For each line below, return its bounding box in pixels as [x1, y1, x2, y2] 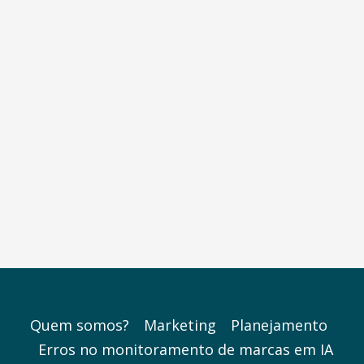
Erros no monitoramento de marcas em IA [38, 340, 333, 360]
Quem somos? [29, 315, 129, 336]
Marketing [143, 315, 216, 336]
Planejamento [230, 315, 327, 336]
